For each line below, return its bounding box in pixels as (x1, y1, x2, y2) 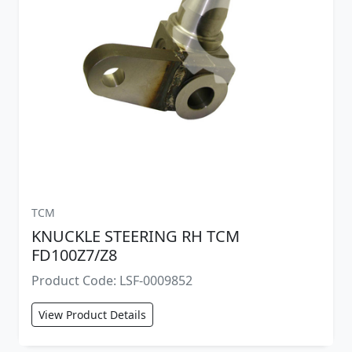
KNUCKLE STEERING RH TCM (31, 225, 240, 247)
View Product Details (38, 306, 146, 322)
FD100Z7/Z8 (31, 244, 117, 266)
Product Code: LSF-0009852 (31, 271, 192, 289)
